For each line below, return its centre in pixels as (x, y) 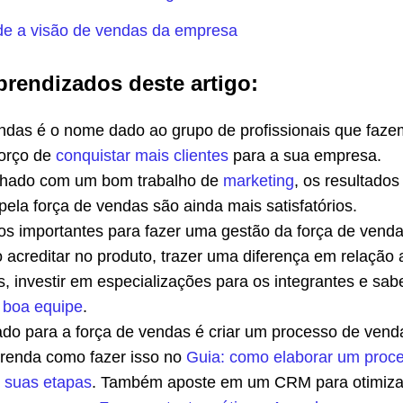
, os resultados (347, 181)
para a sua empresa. (307, 156)
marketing (259, 181)
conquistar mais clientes (142, 156)
